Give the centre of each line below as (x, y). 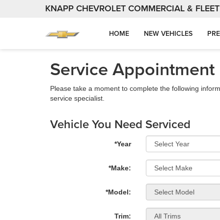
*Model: (118, 192)
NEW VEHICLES (168, 34)
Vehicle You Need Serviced (120, 124)
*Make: (120, 168)
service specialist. (77, 98)
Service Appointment (132, 69)
